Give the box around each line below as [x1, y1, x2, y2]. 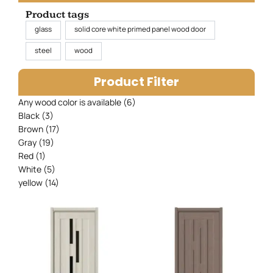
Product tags [25, 9, 89, 21]
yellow [18, 177, 43, 189]
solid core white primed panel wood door [74, 24, 206, 35]
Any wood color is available [18, 96, 121, 108]
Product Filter [94, 73, 179, 91]
